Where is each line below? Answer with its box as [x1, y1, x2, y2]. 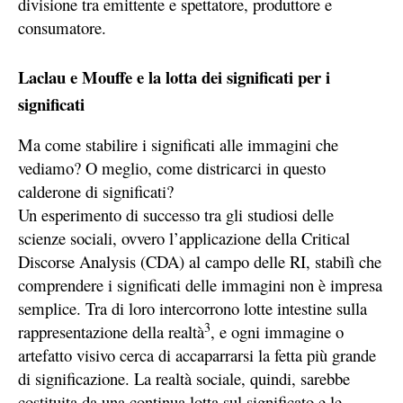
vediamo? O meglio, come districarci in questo [18, 157, 326, 180]
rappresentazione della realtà [18, 320, 204, 344]
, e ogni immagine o [210, 320, 344, 344]
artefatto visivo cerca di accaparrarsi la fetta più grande [18, 344, 376, 367]
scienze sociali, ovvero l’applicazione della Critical [18, 227, 350, 250]
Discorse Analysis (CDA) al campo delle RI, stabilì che [18, 250, 381, 273]
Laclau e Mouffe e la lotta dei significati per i [18, 65, 330, 90]
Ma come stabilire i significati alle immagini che [18, 133, 338, 157]
